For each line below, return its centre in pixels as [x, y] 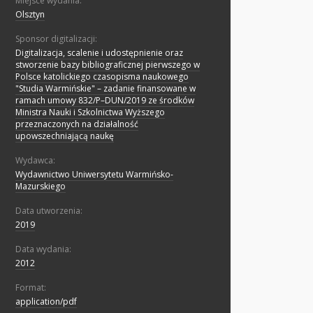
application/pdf [46, 302]
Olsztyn [30, 15]
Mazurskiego [41, 187]
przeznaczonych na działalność [77, 124]
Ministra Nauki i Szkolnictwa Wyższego [90, 112]
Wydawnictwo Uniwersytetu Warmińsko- [94, 175]
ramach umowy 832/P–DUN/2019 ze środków [105, 101]
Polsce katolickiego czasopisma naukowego [102, 77]
